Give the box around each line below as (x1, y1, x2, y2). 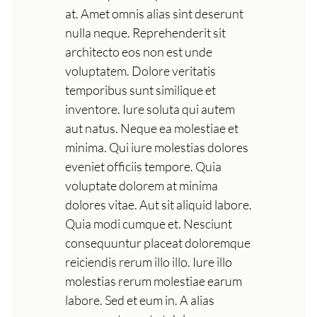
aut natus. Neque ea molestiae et (65, 120, 238, 136)
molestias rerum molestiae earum (65, 272, 242, 289)
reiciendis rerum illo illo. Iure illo (65, 253, 232, 270)
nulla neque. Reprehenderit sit (65, 24, 226, 40)
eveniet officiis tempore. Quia (65, 158, 221, 174)
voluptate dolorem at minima (65, 177, 218, 193)
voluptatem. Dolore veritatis (65, 62, 216, 79)
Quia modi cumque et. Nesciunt (65, 215, 232, 231)
